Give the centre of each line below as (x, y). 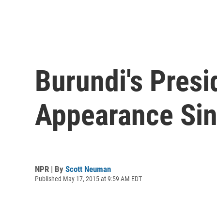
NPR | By (50, 169)
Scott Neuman (88, 169)
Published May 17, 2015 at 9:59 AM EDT (88, 178)
